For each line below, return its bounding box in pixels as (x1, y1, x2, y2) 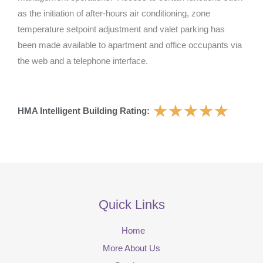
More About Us (103, 244, 160, 254)
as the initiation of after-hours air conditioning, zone (18, 8, 210, 18)
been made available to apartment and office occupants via (18, 40, 242, 50)
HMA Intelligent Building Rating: (18, 106, 150, 116)
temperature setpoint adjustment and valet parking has (18, 24, 225, 34)
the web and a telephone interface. (18, 56, 148, 66)
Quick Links (98, 197, 165, 213)
